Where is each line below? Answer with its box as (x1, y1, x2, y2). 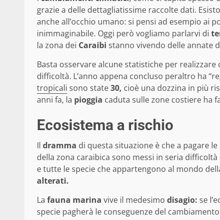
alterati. (37, 175, 69, 186)
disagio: (167, 194, 197, 205)
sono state (67, 82, 110, 93)
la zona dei (37, 39, 79, 51)
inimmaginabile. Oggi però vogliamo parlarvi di (37, 27, 211, 39)
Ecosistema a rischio (37, 116, 173, 134)
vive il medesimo (102, 194, 167, 205)
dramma (43, 139, 77, 151)
